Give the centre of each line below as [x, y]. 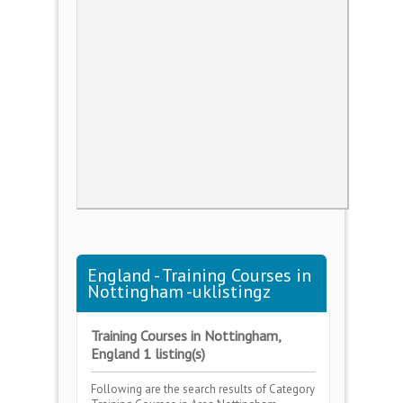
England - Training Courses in [199, 275]
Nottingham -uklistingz [179, 291]
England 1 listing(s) [148, 354]
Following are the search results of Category [203, 389]
